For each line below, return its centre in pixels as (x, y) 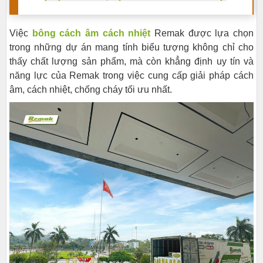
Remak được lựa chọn (202, 33)
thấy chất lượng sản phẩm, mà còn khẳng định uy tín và (131, 61)
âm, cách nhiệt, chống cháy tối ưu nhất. (91, 90)
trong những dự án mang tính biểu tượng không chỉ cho (131, 47)
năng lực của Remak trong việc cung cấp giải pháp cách (131, 75)
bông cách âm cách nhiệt (91, 33)
